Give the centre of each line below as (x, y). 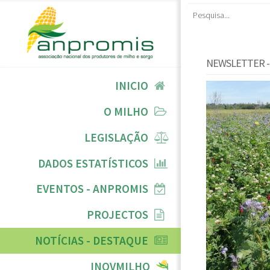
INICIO (132, 86)
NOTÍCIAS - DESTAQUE (92, 241)
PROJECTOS (118, 215)
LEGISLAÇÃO (117, 137)
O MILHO (126, 111)
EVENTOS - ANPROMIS (93, 189)
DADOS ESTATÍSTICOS (93, 163)
